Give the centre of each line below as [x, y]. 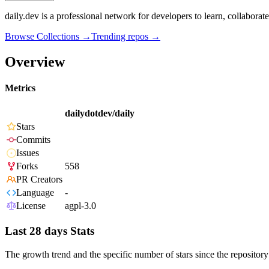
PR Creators [39, 180]
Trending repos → [126, 37]
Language [35, 193]
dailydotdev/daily [100, 113]
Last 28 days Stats [50, 231]
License [31, 206]
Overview [35, 62]
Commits [33, 140]
